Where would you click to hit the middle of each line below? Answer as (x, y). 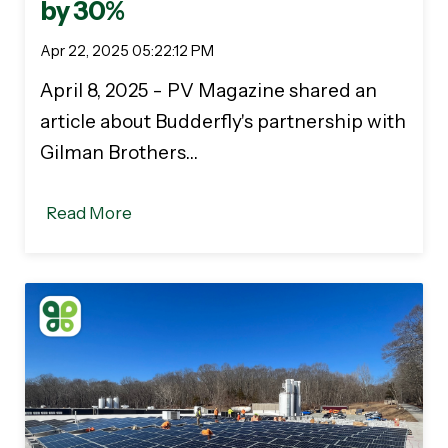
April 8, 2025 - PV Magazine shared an (208, 91)
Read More (89, 212)
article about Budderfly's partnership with (223, 122)
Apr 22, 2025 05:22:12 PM (127, 51)
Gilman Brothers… (119, 153)
